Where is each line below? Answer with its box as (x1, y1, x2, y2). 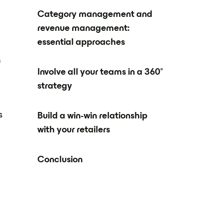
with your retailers (37, 126, 111, 134)
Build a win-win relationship (37, 112, 148, 120)
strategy (37, 82, 73, 91)
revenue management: (37, 24, 130, 33)
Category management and (37, 10, 153, 19)
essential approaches (37, 38, 125, 47)
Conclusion (37, 156, 83, 164)
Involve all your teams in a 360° (37, 68, 163, 77)
